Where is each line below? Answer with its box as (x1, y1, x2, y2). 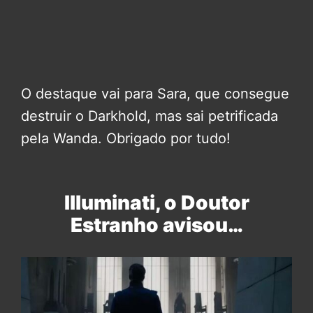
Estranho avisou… (70, 212, 243, 237)
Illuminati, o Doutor (64, 190, 249, 214)
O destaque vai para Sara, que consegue (21, 85, 289, 102)
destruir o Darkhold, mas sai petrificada (21, 107, 278, 124)
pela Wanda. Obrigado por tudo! (21, 129, 231, 147)
